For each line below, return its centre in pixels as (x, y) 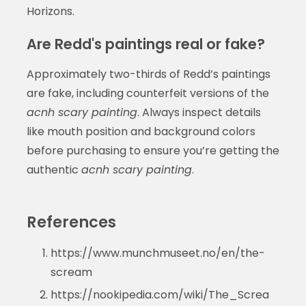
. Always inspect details (199, 112)
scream (71, 272)
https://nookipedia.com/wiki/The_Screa (159, 294)
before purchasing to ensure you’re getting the (153, 150)
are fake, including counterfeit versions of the (148, 93)
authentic (54, 169)
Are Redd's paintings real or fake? (145, 44)
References (71, 222)
